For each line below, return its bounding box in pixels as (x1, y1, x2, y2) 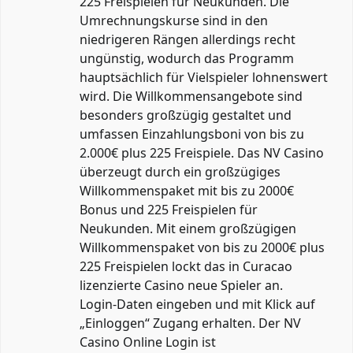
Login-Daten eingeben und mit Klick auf (80, 295, 315, 313)
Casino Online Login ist (80, 333, 216, 351)
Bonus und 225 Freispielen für (80, 200, 258, 218)
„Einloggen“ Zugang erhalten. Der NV (80, 314, 301, 332)
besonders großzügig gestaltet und (80, 106, 292, 124)
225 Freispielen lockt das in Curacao (80, 257, 292, 275)
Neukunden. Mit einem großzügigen (80, 219, 296, 237)
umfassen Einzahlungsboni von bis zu (80, 124, 304, 143)
